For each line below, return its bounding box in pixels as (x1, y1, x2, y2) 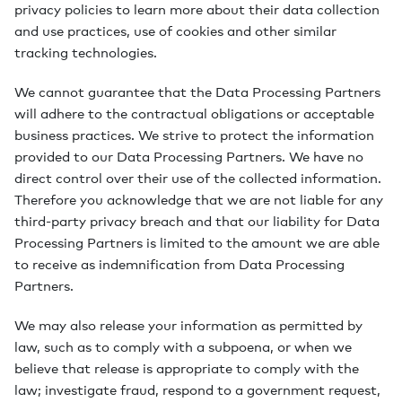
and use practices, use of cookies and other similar (14, 21, 336, 40)
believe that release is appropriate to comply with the (14, 358, 359, 378)
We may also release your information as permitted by (14, 315, 363, 335)
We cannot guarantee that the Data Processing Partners (14, 82, 380, 101)
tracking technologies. (14, 42, 157, 62)
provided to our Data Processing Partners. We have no (14, 146, 363, 166)
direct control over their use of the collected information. (14, 168, 381, 188)
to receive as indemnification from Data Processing (14, 254, 345, 274)
